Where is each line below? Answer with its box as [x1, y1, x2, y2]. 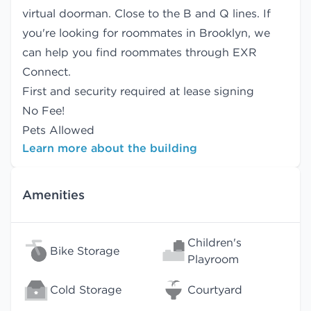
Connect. [22, 65, 71, 78]
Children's [187, 235, 242, 249]
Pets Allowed [22, 123, 94, 137]
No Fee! [22, 103, 65, 117]
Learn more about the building [22, 141, 197, 155]
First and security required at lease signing [22, 84, 254, 98]
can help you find [22, 45, 121, 59]
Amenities [22, 186, 85, 203]
